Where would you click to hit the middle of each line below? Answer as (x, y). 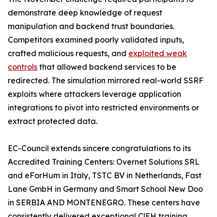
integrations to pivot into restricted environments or (103, 108)
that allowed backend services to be (107, 67)
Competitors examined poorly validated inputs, (96, 40)
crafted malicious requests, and (68, 53)
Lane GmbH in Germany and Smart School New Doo (105, 189)
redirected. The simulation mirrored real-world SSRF (106, 80)
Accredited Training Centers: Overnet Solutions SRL (104, 162)
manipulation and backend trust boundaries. (91, 26)
